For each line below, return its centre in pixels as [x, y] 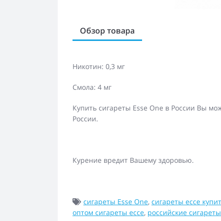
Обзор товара [107, 31]
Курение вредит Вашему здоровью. [134, 160]
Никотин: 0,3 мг [99, 66]
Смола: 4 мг [92, 87]
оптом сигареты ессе [108, 212]
